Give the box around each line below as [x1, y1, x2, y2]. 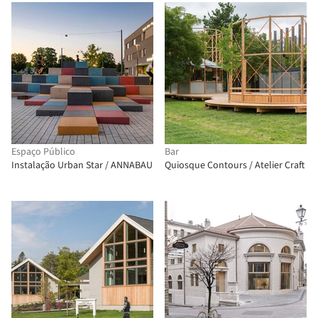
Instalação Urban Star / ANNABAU [11, 158, 153, 172]
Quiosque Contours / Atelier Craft [165, 158, 305, 172]
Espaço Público [11, 145, 75, 159]
